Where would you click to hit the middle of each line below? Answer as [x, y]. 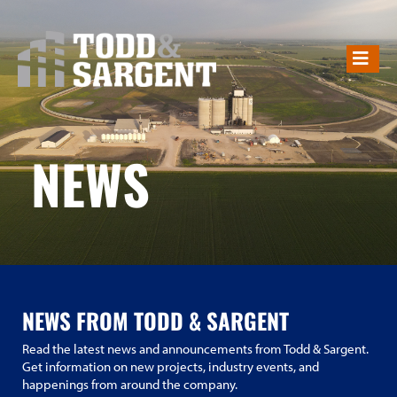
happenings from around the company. [130, 384]
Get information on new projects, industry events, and [171, 366]
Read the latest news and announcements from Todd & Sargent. [195, 348]
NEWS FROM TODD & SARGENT [156, 320]
